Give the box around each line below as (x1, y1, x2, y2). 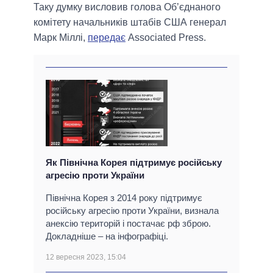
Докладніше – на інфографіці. (46, 231, 168, 242)
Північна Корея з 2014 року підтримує (46, 193, 202, 204)
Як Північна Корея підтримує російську (46, 157, 222, 168)
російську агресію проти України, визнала (46, 205, 219, 216)
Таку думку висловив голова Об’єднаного (34, 2, 221, 13)
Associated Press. (126, 32, 206, 43)
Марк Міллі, (34, 32, 88, 43)
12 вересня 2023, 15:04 (46, 253, 126, 262)
